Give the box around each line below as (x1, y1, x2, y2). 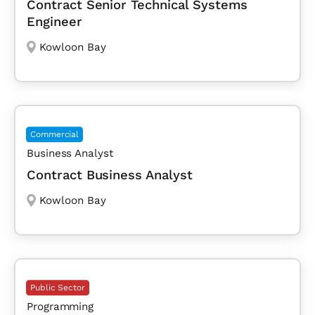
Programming (27, 300, 94, 314)
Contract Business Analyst (27, 167, 193, 183)
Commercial (30, 129, 79, 140)
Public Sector (30, 283, 86, 293)
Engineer (27, 14, 82, 30)
